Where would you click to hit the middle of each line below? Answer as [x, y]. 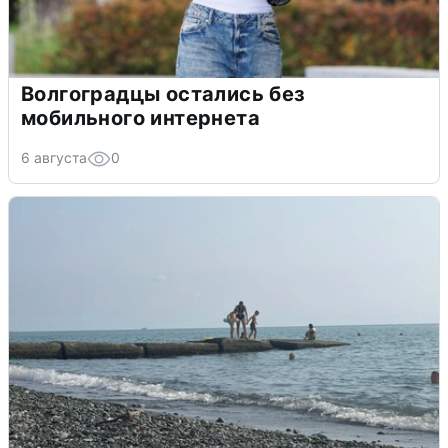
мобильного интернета [140, 118]
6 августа [54, 158]
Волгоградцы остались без [163, 94]
